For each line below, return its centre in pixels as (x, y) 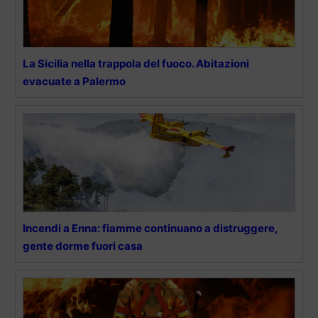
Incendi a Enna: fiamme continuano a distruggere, (150, 228)
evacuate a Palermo (74, 81)
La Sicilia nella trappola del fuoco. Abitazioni (136, 63)
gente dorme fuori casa (83, 246)
